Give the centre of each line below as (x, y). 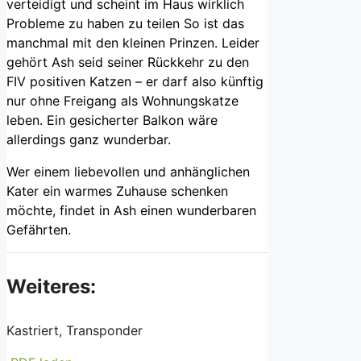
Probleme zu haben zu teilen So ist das (125, 24)
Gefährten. (39, 230)
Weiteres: (51, 287)
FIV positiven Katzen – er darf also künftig (135, 82)
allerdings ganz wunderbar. (89, 140)
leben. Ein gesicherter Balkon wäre (112, 120)
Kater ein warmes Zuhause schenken (117, 191)
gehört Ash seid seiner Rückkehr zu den (128, 62)
